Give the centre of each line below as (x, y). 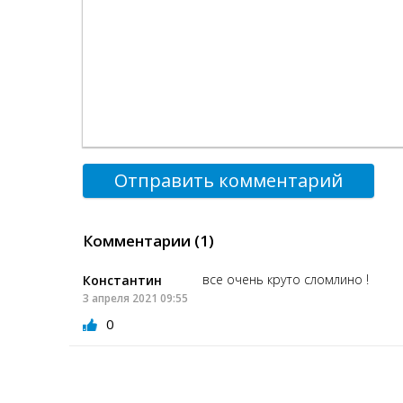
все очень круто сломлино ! (286, 280)
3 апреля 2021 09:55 (135, 299)
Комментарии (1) (148, 241)
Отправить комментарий (228, 181)
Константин (122, 281)
